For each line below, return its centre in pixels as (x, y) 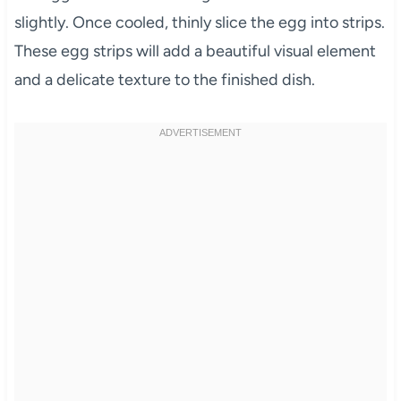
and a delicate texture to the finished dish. (164, 79)
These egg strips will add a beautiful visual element (195, 51)
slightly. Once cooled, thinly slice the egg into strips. (199, 22)
